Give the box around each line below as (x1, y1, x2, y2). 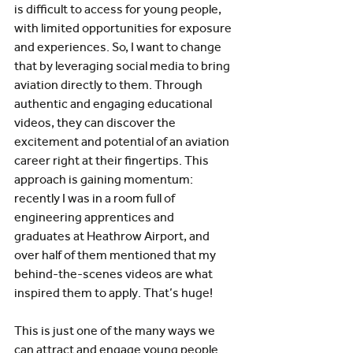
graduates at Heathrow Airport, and (14, 229, 212, 243)
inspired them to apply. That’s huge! (14, 285, 215, 300)
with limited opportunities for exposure (14, 20, 234, 35)
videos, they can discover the (14, 115, 178, 130)
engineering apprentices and (14, 210, 176, 225)
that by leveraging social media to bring (14, 58, 232, 73)
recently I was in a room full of (14, 191, 177, 206)
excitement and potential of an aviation (14, 134, 232, 149)
